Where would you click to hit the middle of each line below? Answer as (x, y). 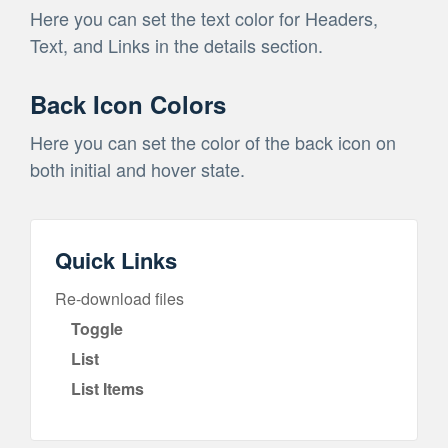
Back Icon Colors (128, 103)
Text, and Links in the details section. (176, 44)
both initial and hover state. (137, 168)
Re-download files (119, 298)
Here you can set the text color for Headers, (204, 17)
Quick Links (116, 259)
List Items (107, 388)
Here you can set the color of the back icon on (213, 141)
